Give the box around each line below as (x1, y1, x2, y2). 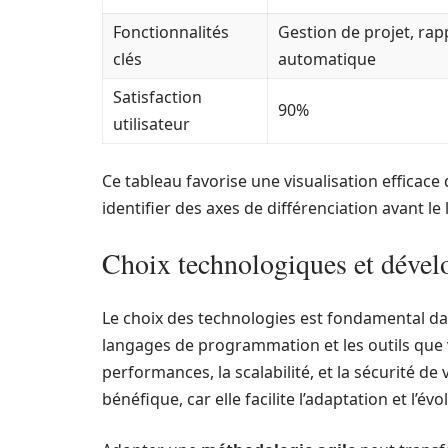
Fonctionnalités (113, 21, 229, 44)
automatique (278, 48, 376, 71)
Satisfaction (113, 86, 202, 109)
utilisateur (113, 113, 190, 136)
